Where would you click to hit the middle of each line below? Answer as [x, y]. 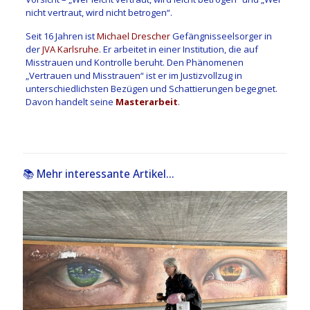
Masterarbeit [146, 102]
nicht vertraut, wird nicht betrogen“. [99, 13]
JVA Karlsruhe [70, 49]
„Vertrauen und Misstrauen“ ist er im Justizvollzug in [134, 76]
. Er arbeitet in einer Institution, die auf [178, 49]
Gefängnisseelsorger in [221, 36]
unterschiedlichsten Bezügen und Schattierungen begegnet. [151, 89]
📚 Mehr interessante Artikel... [99, 174]
